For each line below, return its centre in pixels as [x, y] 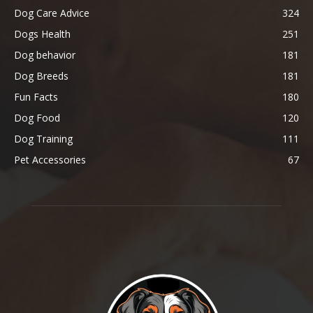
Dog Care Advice [52, 13]
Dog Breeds [41, 76]
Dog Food [37, 118]
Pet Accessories [50, 160]
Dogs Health [42, 34]
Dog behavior [45, 55]
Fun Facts [36, 97]
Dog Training [43, 139]
